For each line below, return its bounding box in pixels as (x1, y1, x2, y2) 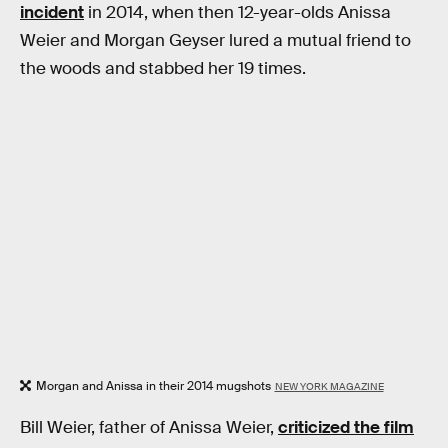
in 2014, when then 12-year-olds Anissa (84, 2, 391, 24)
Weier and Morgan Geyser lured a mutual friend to (20, 30, 411, 52)
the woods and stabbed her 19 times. (20, 58, 306, 80)
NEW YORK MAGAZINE (274, 380, 384, 394)
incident (20, 2, 84, 24)
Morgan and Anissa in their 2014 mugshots (36, 378, 271, 395)
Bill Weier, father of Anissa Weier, (20, 416, 278, 438)
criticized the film (278, 416, 414, 438)
